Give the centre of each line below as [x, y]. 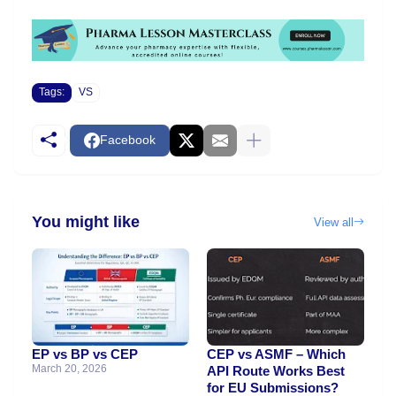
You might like [86, 222]
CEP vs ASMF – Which [276, 354]
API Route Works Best [276, 370]
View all [334, 222]
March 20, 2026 [69, 368]
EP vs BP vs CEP [85, 354]
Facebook [128, 140]
